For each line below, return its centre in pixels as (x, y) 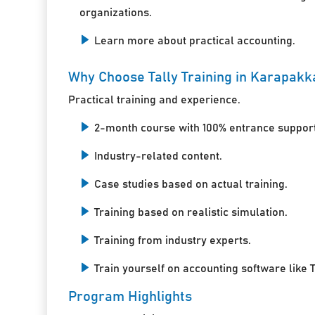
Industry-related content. (159, 156)
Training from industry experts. (173, 240)
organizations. (116, 12)
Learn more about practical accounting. (195, 40)
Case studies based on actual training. (191, 184)
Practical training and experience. (155, 99)
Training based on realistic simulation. (191, 212)
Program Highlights (130, 296)
